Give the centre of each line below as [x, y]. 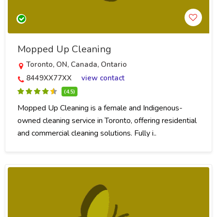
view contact [103, 78]
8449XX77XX [49, 78]
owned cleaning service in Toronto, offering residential [107, 120]
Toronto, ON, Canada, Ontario [77, 64]
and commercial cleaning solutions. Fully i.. [87, 133]
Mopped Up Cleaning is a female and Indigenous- [100, 108]
